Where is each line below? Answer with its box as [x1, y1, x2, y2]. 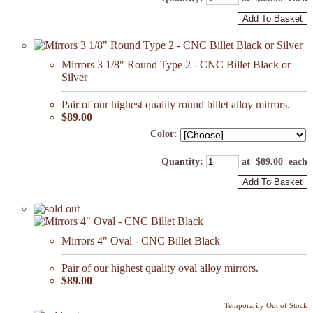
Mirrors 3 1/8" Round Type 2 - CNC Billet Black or [61, 59, 291, 71]
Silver [61, 71, 87, 84]
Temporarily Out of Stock [224, 301, 307, 310]
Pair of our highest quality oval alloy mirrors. [61, 262, 259, 275]
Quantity [161, 156, 200, 168]
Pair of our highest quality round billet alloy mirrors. [61, 99, 290, 111]
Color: [150, 129, 177, 140]
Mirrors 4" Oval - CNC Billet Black [61, 235, 220, 247]
